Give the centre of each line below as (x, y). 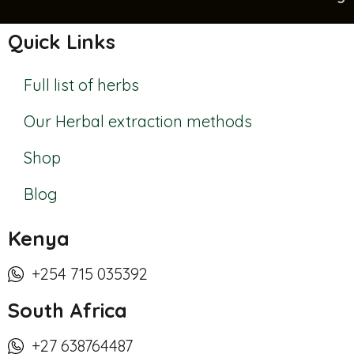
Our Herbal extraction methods (138, 121)
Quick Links (62, 41)
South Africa (68, 310)
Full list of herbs (81, 85)
